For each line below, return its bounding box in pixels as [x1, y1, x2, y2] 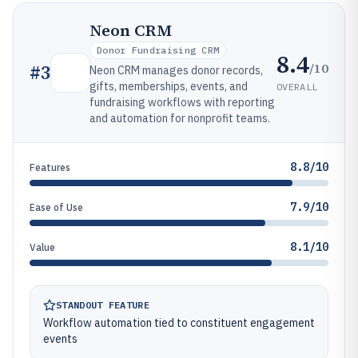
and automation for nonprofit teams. [89, 111, 270, 125]
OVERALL [276, 80, 318, 93]
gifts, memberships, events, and [89, 79, 248, 93]
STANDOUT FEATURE [56, 299, 149, 311]
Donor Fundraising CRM [97, 44, 220, 56]
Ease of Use [30, 201, 83, 213]
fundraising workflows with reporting [89, 95, 275, 109]
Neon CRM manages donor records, [89, 63, 263, 78]
